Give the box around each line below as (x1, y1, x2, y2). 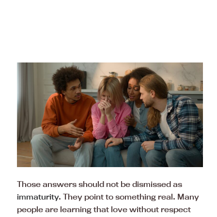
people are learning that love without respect (17, 204, 191, 214)
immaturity (17, 191, 59, 201)
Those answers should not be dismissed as (17, 179, 182, 189)
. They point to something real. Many (59, 191, 199, 201)
